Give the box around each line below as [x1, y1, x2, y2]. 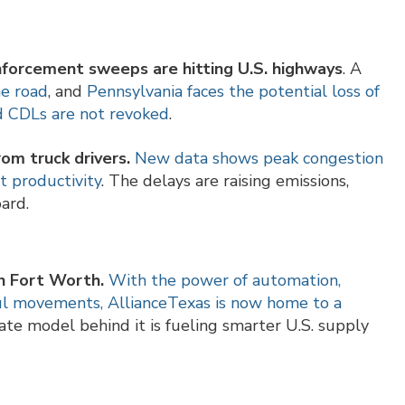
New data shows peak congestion [135, 147, 383, 170]
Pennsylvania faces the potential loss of [87, 80, 380, 103]
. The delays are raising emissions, [101, 170, 349, 193]
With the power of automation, [108, 269, 341, 292]
